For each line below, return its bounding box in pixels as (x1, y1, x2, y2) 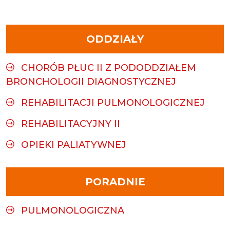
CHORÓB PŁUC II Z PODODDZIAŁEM (21, 62, 196, 73)
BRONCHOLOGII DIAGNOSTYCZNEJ (6, 76, 176, 87)
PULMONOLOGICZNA (21, 205, 124, 216)
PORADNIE (85, 176, 145, 188)
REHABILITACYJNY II (21, 118, 120, 129)
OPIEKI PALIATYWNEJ (21, 139, 126, 150)
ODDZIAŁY (86, 33, 144, 45)
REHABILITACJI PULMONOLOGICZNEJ (21, 97, 205, 108)
